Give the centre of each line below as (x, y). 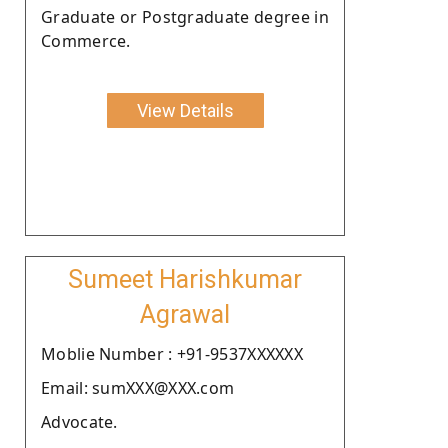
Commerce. (86, 40)
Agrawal (185, 314)
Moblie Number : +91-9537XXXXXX (172, 353)
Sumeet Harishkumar (185, 279)
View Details (185, 110)
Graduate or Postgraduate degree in (185, 16)
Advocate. (79, 421)
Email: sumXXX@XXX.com (138, 387)
